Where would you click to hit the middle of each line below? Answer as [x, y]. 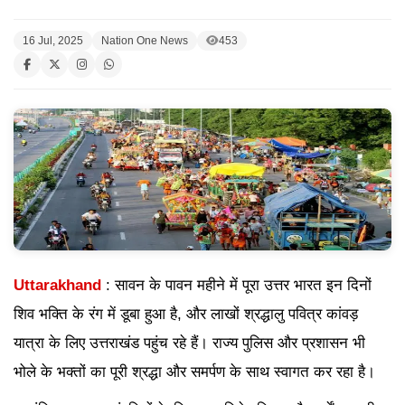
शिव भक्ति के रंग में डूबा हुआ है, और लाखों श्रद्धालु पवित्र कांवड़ [186, 315]
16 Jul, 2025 [53, 41]
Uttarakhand [57, 286]
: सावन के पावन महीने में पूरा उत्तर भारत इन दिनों [236, 286]
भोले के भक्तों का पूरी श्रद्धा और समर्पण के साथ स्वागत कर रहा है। [194, 372]
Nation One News [145, 41]
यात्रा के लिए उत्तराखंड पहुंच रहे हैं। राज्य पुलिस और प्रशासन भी [189, 344]
